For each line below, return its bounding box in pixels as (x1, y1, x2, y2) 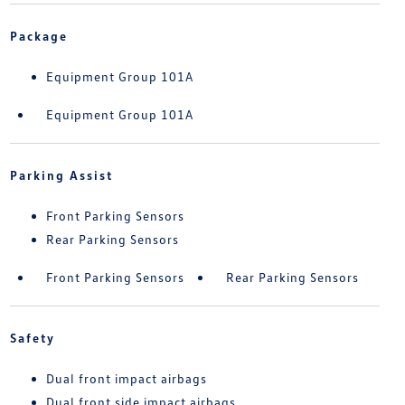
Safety (9, 330, 55, 346)
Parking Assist (9, 167, 113, 184)
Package (9, 28, 68, 44)
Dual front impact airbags (45, 371, 207, 387)
